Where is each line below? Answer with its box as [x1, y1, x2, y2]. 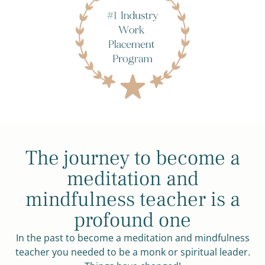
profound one [74, 207, 191, 234]
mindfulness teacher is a [25, 186, 240, 214]
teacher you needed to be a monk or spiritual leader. [15, 245, 250, 259]
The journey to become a [25, 145, 240, 172]
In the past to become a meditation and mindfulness [15, 231, 250, 245]
